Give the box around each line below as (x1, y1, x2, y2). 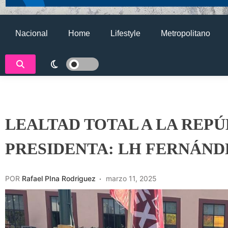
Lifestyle (110, 29, 140, 38)
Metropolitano (161, 29, 210, 38)
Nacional (15, 29, 48, 38)
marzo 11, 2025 (106, 174, 157, 183)
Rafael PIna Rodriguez (22, 174, 96, 183)
